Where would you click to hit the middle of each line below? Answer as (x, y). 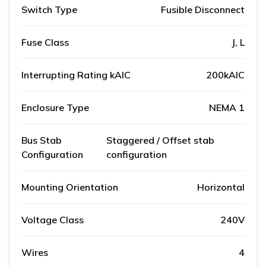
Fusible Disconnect (203, 10)
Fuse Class (45, 42)
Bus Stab (42, 140)
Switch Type (49, 10)
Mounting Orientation (70, 187)
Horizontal (221, 187)
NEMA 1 (227, 108)
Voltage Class (53, 220)
